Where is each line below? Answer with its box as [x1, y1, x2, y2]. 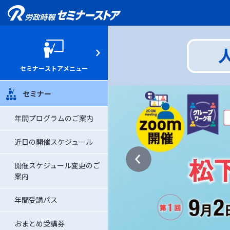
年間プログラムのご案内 [14, 113, 93, 123]
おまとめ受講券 [14, 218, 65, 228]
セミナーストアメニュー [20, 64, 88, 72]
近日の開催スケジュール [14, 137, 93, 147]
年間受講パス [14, 195, 57, 205]
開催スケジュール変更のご [14, 160, 100, 170]
